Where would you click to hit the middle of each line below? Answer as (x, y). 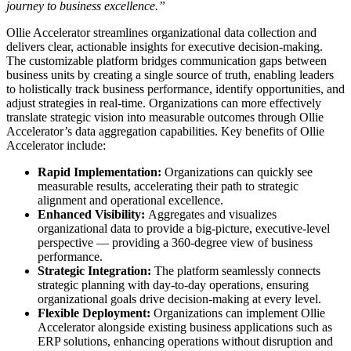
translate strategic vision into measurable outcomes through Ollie (165, 117)
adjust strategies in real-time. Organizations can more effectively (164, 103)
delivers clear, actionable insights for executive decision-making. (165, 46)
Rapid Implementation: (100, 172)
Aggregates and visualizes (211, 214)
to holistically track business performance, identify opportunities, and (175, 89)
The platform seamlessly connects (236, 270)
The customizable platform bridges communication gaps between (166, 60)
